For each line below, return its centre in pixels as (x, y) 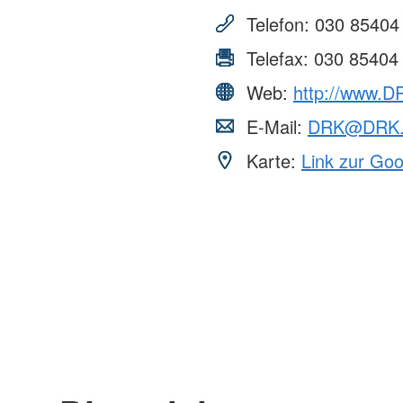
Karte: (271, 160)
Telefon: (278, 23)
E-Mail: (274, 126)
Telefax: (278, 58)
